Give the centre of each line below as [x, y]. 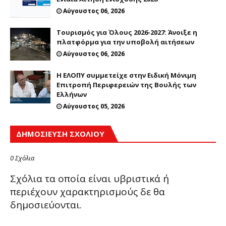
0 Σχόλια [22, 158]
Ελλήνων [72, 94]
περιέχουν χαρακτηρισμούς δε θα [88, 191]
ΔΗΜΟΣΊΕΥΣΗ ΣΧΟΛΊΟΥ [60, 133]
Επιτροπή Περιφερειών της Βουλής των [126, 84]
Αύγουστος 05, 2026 [94, 106]
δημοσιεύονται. [46, 205]
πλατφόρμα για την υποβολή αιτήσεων [125, 42]
